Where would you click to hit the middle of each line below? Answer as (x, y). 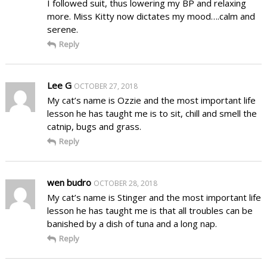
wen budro (69, 182)
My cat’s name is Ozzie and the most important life (151, 100)
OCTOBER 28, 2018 (125, 183)
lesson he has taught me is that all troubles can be (150, 210)
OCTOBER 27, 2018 (105, 86)
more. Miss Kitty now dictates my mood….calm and (151, 16)
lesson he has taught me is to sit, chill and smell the (152, 113)
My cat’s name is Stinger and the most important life (154, 197)
